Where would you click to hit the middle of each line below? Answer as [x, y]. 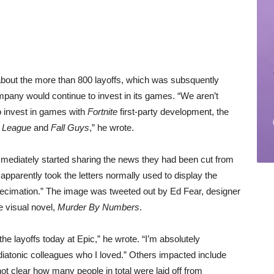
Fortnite [104, 112]
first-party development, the [174, 112]
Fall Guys [70, 128]
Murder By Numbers [98, 207]
